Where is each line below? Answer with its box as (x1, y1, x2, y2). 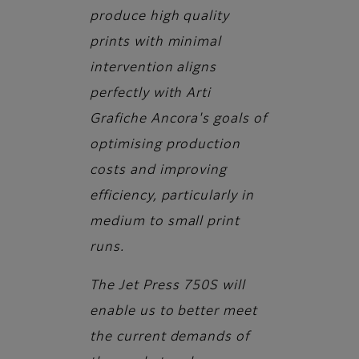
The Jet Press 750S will (90, 280, 246, 293)
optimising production (90, 139, 241, 152)
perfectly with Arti (90, 87, 212, 101)
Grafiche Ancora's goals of (90, 113, 267, 127)
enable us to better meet (90, 305, 258, 319)
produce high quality (90, 10, 230, 24)
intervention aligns (90, 62, 217, 75)
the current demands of (90, 331, 250, 345)
